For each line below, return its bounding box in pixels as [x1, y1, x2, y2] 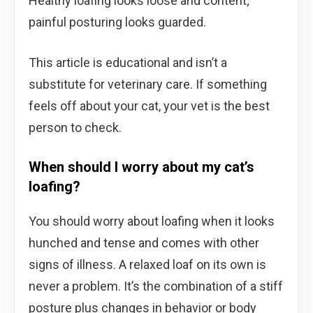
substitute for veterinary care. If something [29, 76, 267, 92]
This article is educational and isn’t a [29, 54, 227, 70]
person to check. [29, 119, 122, 135]
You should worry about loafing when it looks [29, 213, 275, 228]
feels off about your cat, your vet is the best [29, 98, 270, 113]
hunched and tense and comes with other [29, 235, 259, 250]
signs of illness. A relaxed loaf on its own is [29, 256, 266, 272]
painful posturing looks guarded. [29, 14, 206, 29]
